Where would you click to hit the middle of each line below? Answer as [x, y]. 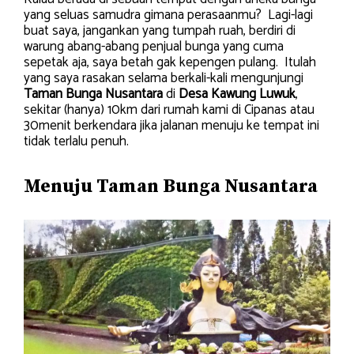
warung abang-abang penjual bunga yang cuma [154, 47]
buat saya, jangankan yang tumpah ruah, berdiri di [160, 31]
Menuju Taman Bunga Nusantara [173, 186]
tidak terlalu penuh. [76, 141]
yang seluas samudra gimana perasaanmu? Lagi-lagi [168, 15]
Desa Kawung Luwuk [237, 94]
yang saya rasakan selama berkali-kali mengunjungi [164, 78]
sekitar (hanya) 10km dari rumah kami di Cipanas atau [169, 110]
